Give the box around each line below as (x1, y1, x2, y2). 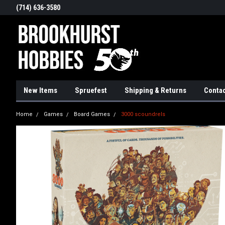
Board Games (74, 111, 110, 118)
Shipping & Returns (125, 86, 186, 95)
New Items (24, 86, 57, 95)
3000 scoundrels (121, 111, 165, 118)
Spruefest (75, 86, 107, 95)
